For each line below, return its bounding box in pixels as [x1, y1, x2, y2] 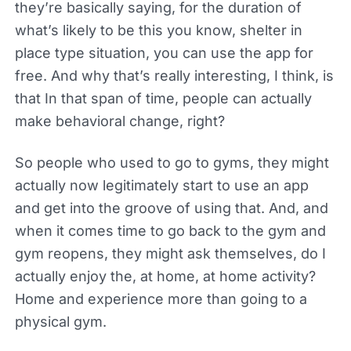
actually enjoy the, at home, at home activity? [14, 267, 316, 284]
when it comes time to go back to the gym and [14, 222, 326, 239]
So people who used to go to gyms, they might [14, 154, 329, 171]
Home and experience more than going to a [14, 290, 307, 307]
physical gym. [14, 313, 107, 330]
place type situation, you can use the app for [14, 44, 313, 61]
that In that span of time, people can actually [14, 89, 312, 107]
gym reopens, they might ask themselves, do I [14, 244, 326, 262]
